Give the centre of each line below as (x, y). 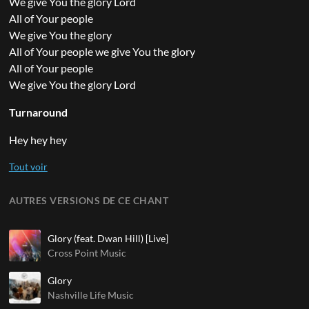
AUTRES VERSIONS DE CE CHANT (89, 200)
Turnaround (38, 112)
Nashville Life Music (90, 295)
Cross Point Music (87, 252)
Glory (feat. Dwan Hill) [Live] (108, 238)
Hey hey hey (38, 139)
